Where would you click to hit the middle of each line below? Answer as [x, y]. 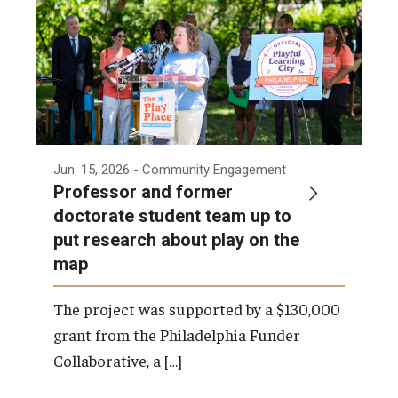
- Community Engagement [210, 169]
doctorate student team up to [172, 215]
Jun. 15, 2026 [92, 169]
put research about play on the [176, 239]
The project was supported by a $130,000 [197, 308]
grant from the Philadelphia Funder [177, 334]
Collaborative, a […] [118, 360]
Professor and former [143, 191]
